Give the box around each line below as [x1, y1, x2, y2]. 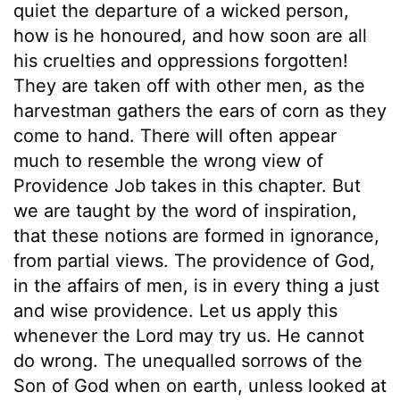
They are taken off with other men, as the [13, 74, 365, 96]
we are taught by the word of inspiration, [13, 199, 357, 221]
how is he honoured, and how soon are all [13, 24, 367, 46]
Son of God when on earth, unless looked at [13, 374, 387, 396]
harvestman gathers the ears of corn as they [13, 99, 387, 121]
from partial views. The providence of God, [13, 249, 375, 271]
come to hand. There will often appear [13, 124, 337, 146]
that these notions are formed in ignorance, [13, 224, 379, 246]
